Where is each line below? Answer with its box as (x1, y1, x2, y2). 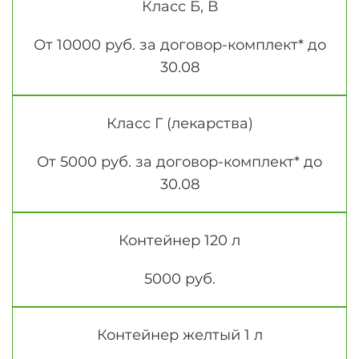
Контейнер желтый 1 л (96, 326, 263, 345)
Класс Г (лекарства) (106, 115, 253, 133)
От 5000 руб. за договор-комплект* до (37, 153, 322, 171)
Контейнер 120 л (119, 232, 240, 250)
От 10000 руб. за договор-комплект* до (33, 36, 326, 54)
